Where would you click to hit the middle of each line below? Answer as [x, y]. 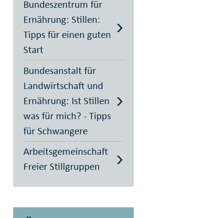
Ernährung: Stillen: [62, 19]
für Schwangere [55, 131]
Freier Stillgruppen [61, 166]
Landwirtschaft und [63, 85]
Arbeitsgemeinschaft [65, 151]
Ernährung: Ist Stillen [66, 100]
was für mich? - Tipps [67, 116]
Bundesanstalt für [59, 70]
